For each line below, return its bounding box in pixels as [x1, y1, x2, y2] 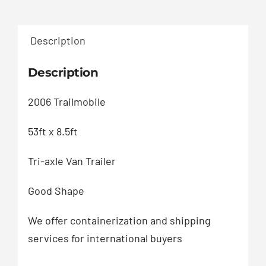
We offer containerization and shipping [27, 213, 211, 227]
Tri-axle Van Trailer [27, 154, 116, 167]
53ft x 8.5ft [27, 124, 78, 138]
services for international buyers [27, 231, 182, 245]
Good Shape [27, 183, 84, 197]
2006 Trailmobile [27, 94, 106, 108]
